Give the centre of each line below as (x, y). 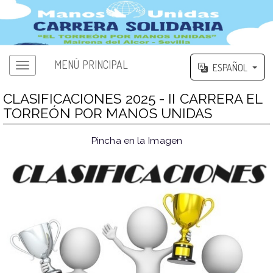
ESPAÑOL (230, 67)
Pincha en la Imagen (136, 140)
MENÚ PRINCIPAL (91, 65)
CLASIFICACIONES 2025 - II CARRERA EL (133, 98)
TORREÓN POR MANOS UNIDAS (108, 113)
